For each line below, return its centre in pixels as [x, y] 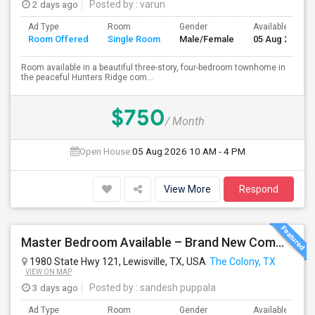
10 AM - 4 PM [217, 151]
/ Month [185, 121]
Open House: [105, 151]
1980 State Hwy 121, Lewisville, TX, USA [117, 262]
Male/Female [207, 39]
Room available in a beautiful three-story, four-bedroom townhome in [153, 67]
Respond [259, 189]
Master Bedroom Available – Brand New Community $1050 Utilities [280, 242]
